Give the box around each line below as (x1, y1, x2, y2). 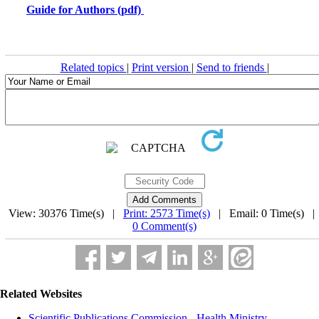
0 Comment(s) (132, 219, 197, 232)
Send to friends (196, 61, 267, 73)
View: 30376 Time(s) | (9, 206, 123, 219)
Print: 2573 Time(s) (123, 206, 210, 219)
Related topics (60, 61, 127, 73)
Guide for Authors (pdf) (26, 3, 144, 16)
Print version (131, 61, 192, 73)
